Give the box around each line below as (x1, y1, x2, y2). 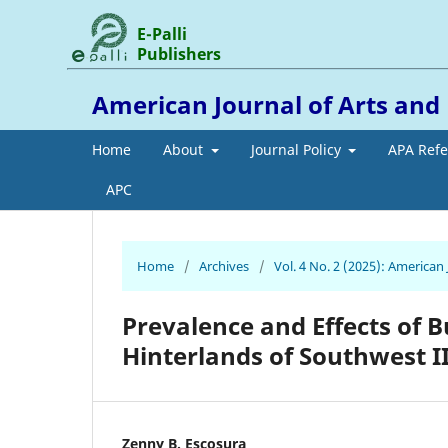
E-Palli (137, 22, 188, 45)
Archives (199, 256, 249, 275)
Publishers (137, 42, 222, 65)
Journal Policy (250, 139, 345, 159)
